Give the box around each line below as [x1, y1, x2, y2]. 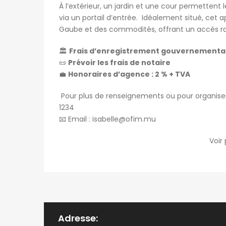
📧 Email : [59, 114, 92, 124]
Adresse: [58, 211, 98, 224]
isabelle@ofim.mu [92, 114, 156, 124]
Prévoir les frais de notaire [68, 57, 171, 68]
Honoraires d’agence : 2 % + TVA [68, 69, 190, 79]
